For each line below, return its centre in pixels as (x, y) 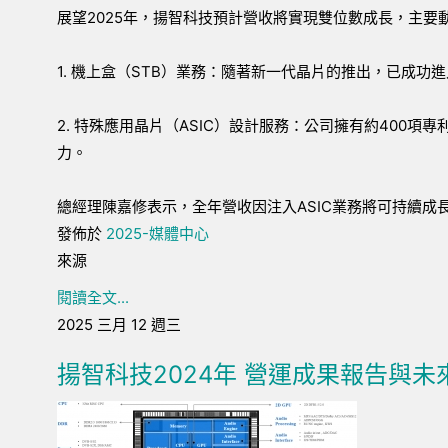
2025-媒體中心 (157, 233)
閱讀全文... (93, 297)
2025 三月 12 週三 (119, 324)
